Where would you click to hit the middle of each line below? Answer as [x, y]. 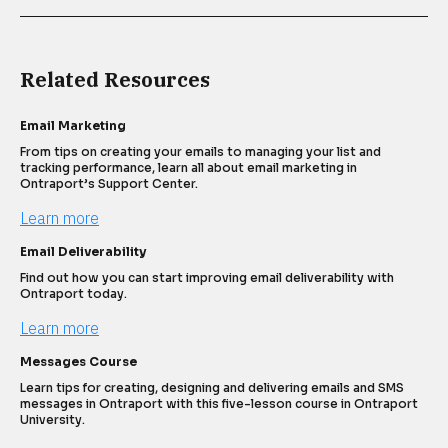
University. [52, 420]
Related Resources [115, 80]
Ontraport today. [73, 294]
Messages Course [78, 362]
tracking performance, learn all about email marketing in [188, 168]
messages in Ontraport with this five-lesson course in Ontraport [219, 404]
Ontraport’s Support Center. [109, 184]
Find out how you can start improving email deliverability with [207, 278]
